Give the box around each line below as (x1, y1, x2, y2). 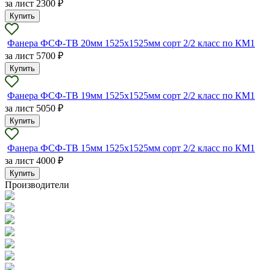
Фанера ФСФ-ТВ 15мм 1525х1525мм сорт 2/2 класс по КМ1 (7, 142, 255, 153)
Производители (5, 179, 69, 190)
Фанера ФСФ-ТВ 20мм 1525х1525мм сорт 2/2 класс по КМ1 (7, 37, 255, 48)
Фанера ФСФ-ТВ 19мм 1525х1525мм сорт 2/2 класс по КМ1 (7, 90, 255, 101)
